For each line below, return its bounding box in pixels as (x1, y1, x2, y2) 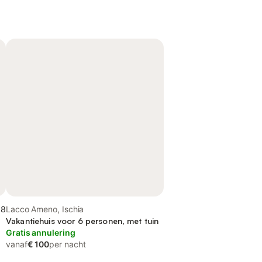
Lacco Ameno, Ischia (6, 204, 84, 214)
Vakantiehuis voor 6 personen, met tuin (6, 216, 159, 226)
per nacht (49, 239, 86, 249)
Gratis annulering (6, 227, 75, 237)
